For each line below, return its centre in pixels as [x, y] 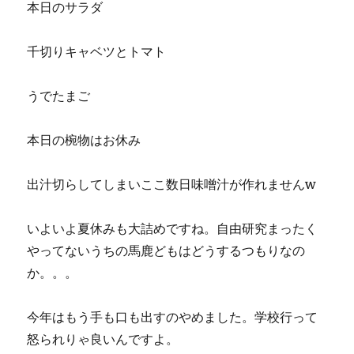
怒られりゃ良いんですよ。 [103, 339]
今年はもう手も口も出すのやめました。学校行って [173, 316]
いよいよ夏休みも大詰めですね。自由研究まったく [173, 228]
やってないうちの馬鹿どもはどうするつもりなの [166, 250]
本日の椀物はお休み [84, 139]
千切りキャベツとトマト [97, 51]
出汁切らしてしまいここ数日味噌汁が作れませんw [171, 184]
